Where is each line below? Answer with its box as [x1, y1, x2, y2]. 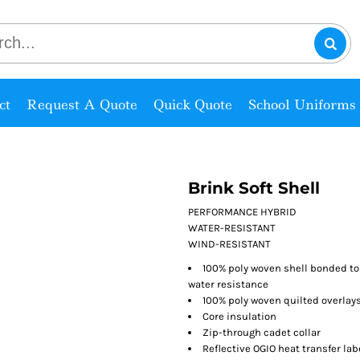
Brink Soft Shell [188, 178, 320, 198]
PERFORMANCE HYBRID [188, 205, 297, 218]
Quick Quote [153, 95, 232, 113]
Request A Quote [26, 95, 137, 113]
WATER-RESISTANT [188, 221, 276, 234]
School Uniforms [247, 95, 356, 113]
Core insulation [202, 309, 276, 322]
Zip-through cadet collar [202, 325, 321, 338]
